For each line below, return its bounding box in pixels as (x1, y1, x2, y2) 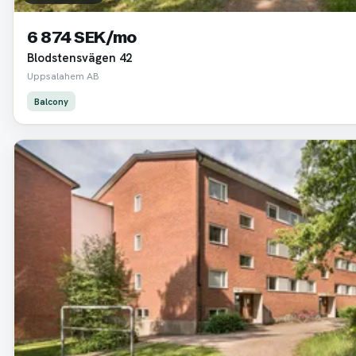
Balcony (33, 95, 68, 107)
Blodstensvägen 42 (26, 49, 132, 66)
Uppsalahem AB (26, 68, 99, 83)
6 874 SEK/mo (26, 25, 137, 47)
